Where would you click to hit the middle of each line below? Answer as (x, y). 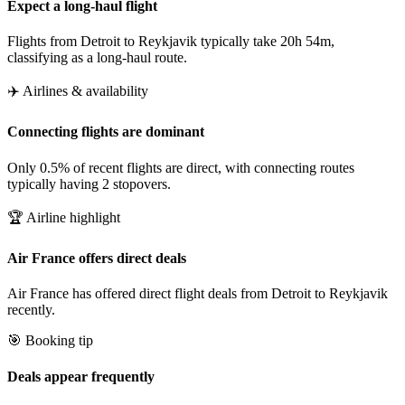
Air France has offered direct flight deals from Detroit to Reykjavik (198, 294)
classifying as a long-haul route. (97, 58)
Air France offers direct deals (97, 258)
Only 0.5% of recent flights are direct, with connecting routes (181, 167)
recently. (31, 310)
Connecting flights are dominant (106, 132)
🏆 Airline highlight (64, 217)
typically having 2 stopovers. (89, 184)
